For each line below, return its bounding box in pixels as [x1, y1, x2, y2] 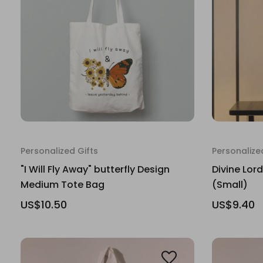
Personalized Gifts [21, 145, 98, 157]
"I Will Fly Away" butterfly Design [21, 163, 170, 176]
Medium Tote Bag [21, 178, 104, 191]
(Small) [212, 178, 248, 191]
